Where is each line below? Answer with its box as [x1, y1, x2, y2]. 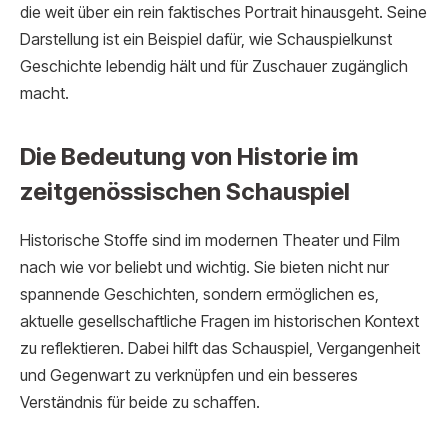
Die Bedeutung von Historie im [20, 142, 358, 172]
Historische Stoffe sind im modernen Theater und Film [20, 231, 400, 251]
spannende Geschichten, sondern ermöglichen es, [20, 285, 379, 305]
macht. [20, 84, 69, 104]
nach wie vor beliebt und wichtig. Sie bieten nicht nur [20, 258, 389, 278]
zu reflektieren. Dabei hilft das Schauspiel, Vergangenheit [20, 339, 420, 359]
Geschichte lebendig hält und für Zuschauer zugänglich [20, 57, 408, 77]
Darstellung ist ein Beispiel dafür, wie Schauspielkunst [20, 30, 392, 50]
